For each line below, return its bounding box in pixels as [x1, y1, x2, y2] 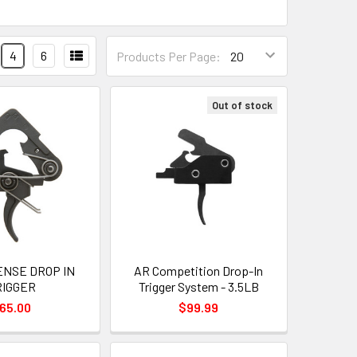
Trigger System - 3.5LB [138, 278, 259, 294]
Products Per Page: [116, 48, 221, 64]
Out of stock [211, 98, 273, 112]
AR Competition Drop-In [134, 262, 264, 278]
